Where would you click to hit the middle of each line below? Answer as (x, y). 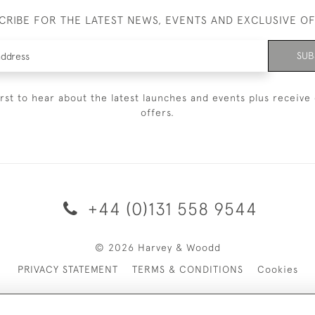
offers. (157, 112)
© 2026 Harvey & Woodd (157, 247)
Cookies (277, 269)
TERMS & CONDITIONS (187, 269)
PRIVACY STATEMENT (67, 269)
